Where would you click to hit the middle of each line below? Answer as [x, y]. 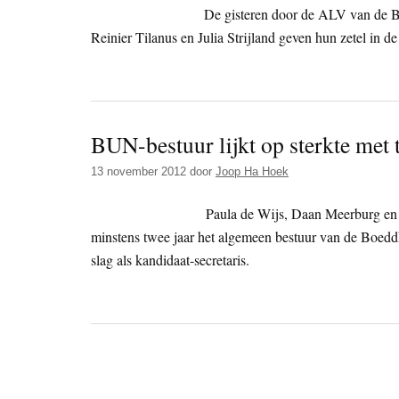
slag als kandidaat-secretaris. [170, 260]
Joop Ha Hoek [252, 172]
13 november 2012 [138, 172]
